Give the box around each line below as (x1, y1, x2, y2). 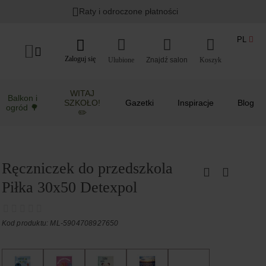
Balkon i (7, 93, 37, 103)
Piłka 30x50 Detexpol (1, 179, 137, 196)
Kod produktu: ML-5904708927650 (1, 219, 119, 227)
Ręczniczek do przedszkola (1, 160, 173, 177)
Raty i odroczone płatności (79, 7, 179, 16)
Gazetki (125, 98, 154, 107)
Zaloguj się (65, 54, 96, 63)
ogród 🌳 (6, 103, 39, 112)
